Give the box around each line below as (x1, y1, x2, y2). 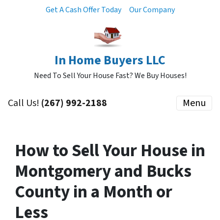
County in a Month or (15, 180, 172, 204)
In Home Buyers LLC (55, 52, 165, 69)
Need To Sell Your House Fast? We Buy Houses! (33, 70, 187, 81)
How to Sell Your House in (15, 138, 205, 163)
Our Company (129, 4, 175, 15)
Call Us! (8, 96, 41, 110)
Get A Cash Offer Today (45, 4, 121, 15)
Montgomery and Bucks (15, 159, 192, 184)
